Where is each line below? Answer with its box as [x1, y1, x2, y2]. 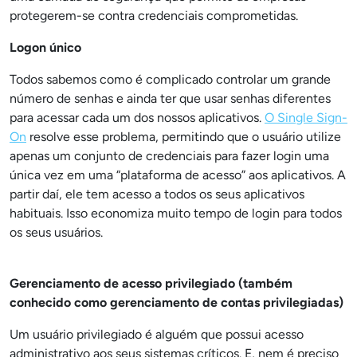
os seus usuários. [10, 225, 103, 240]
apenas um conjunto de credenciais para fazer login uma [10, 148, 329, 163]
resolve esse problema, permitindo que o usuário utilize [26, 129, 341, 144]
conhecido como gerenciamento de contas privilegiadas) [10, 295, 343, 310]
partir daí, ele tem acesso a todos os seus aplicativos [10, 186, 304, 202]
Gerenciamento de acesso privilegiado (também [10, 276, 292, 291]
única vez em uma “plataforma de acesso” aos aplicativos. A [10, 167, 346, 182]
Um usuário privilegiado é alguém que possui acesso [10, 327, 304, 342]
